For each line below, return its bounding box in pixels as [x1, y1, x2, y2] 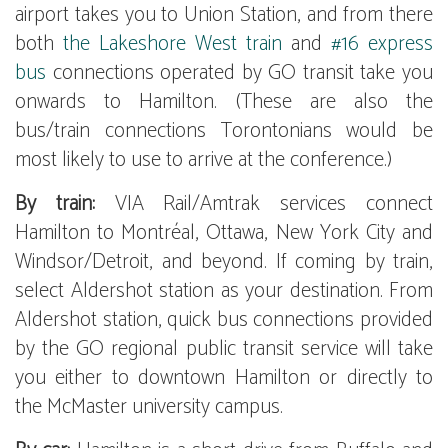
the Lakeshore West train [63, 27, 282, 61]
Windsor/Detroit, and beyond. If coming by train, [15, 245, 433, 279]
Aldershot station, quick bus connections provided [15, 303, 433, 337]
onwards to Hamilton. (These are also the [15, 85, 433, 119]
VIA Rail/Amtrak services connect [94, 187, 434, 221]
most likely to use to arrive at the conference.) [15, 143, 392, 177]
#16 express [331, 27, 433, 61]
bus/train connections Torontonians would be [15, 114, 433, 148]
